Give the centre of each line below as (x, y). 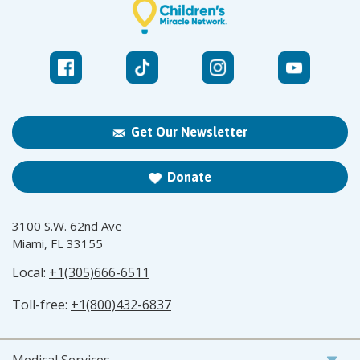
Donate (189, 176)
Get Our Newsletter (189, 132)
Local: (31, 272)
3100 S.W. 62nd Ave (67, 225)
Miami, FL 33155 (57, 243)
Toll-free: (41, 304)
